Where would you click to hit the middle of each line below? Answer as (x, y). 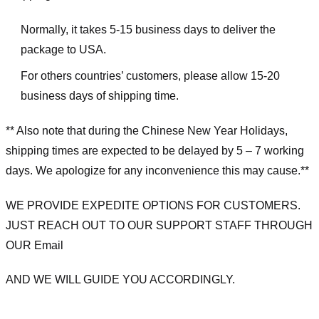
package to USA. (63, 49)
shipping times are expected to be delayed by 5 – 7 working (155, 150)
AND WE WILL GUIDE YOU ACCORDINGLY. (120, 280)
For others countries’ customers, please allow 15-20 (150, 76)
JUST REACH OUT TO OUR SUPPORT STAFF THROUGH (159, 225)
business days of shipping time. (99, 96)
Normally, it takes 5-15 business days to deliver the (148, 29)
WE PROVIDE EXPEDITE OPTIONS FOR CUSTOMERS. (153, 205)
